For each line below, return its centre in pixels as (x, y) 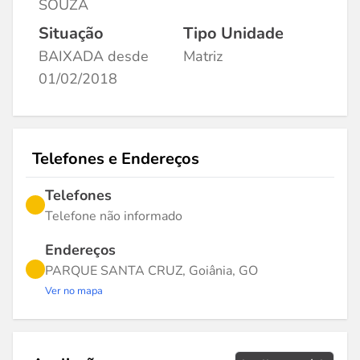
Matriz (203, 56)
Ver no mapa (74, 291)
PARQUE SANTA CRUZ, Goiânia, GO (151, 271)
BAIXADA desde (94, 56)
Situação (71, 33)
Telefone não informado (114, 216)
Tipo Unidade (233, 33)
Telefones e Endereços (116, 159)
